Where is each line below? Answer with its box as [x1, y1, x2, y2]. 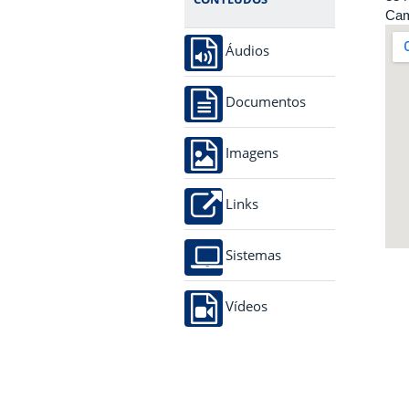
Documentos [225, 94, 306, 109]
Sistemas [225, 247, 281, 262]
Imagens [225, 145, 278, 160]
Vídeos [225, 299, 267, 313]
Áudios [225, 43, 269, 58]
